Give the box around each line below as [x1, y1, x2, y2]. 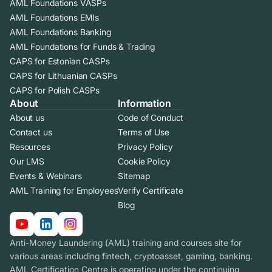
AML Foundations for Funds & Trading [10, 41, 155, 52]
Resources [10, 141, 50, 152]
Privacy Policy [118, 141, 173, 152]
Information [118, 97, 171, 109]
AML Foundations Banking [10, 26, 111, 37]
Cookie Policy [118, 155, 171, 166]
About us [10, 112, 44, 123]
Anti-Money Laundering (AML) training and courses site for [10, 237, 242, 248]
